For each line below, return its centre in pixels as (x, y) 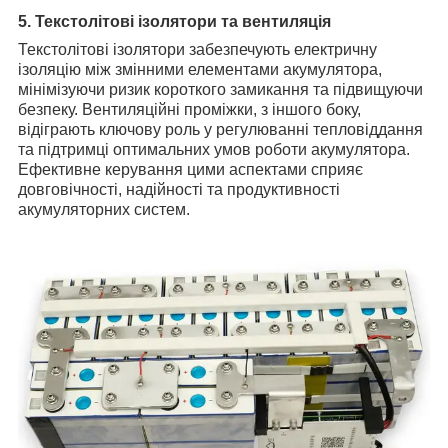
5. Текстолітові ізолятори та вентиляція (174, 21)
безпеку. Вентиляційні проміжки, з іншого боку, (189, 109)
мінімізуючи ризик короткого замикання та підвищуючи (220, 89)
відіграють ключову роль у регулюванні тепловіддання (220, 129)
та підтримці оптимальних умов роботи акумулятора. (214, 149)
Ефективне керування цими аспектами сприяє (190, 169)
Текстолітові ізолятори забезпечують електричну (197, 49)
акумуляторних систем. (104, 209)
